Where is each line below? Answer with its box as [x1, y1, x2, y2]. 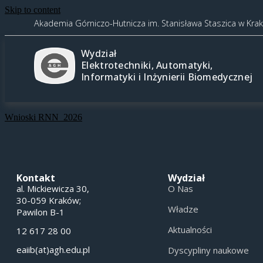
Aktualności [167, 224, 212, 235]
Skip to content [5, 5, 60, 15]
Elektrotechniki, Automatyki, [81, 59, 213, 72]
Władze [167, 203, 198, 215]
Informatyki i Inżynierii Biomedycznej [81, 70, 253, 83]
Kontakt [16, 171, 55, 184]
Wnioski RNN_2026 [5, 112, 82, 122]
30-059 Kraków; [16, 194, 81, 206]
